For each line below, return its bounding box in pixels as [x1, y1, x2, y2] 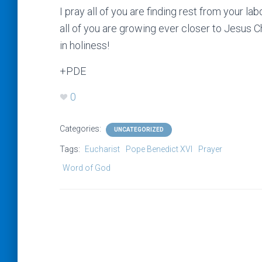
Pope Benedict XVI [126, 144, 192, 154]
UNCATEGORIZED [114, 126, 164, 133]
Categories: [60, 124, 103, 133]
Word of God [63, 163, 111, 173]
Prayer [198, 144, 222, 154]
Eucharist [85, 144, 120, 154]
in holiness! [60, 39, 109, 51]
